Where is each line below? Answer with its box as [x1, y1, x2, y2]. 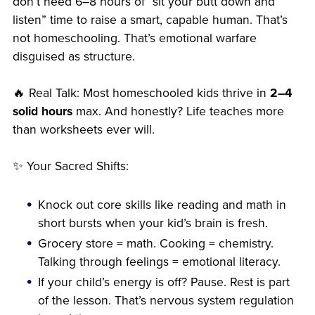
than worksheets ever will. [12, 122, 155, 137]
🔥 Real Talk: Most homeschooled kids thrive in [12, 85, 270, 101]
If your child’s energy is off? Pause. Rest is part [38, 274, 290, 290]
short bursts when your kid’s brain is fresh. [38, 215, 269, 231]
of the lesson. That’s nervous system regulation [38, 292, 295, 308]
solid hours [12, 103, 72, 119]
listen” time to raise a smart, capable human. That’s [12, 12, 288, 27]
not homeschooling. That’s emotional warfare [12, 30, 257, 46]
